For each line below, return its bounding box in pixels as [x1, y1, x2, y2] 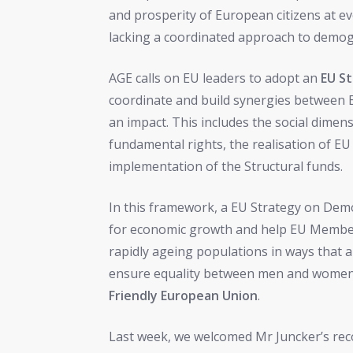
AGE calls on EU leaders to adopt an [109, 69, 321, 87]
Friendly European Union [109, 287, 258, 305]
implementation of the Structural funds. [109, 158, 344, 176]
